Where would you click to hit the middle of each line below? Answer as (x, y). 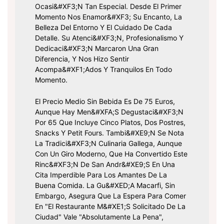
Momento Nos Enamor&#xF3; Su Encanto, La (108, 17)
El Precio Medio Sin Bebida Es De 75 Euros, (105, 101)
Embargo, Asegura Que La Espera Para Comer (110, 196)
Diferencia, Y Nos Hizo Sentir (82, 59)
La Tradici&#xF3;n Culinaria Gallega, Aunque (108, 143)
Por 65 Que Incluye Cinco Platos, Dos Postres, (110, 122)
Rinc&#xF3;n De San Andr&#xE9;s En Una (105, 164)
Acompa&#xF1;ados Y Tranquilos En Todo (103, 69)
